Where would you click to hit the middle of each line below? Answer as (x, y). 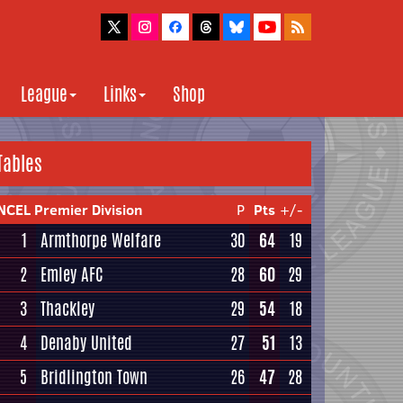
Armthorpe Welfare (101, 240)
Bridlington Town (94, 377)
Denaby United (86, 343)
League (44, 94)
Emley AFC (72, 274)
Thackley (67, 309)
